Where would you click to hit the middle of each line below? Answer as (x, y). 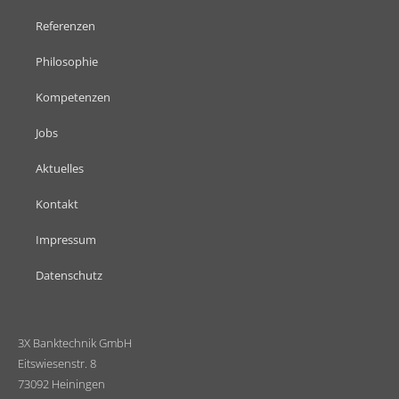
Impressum (66, 239)
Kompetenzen (73, 97)
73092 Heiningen (61, 383)
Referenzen (65, 25)
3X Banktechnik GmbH (75, 342)
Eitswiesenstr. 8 (57, 363)
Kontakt (57, 204)
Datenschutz (69, 275)
